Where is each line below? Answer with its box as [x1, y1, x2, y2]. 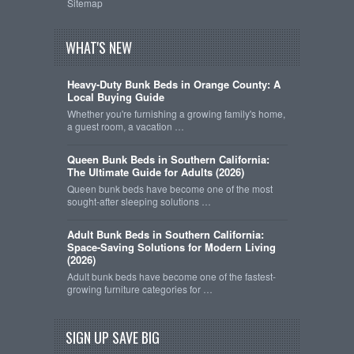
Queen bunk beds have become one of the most [66, 181, 273, 195]
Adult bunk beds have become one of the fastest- [66, 269, 276, 283]
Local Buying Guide [66, 88, 164, 104]
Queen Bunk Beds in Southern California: [66, 151, 269, 167]
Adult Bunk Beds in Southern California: [66, 226, 264, 242]
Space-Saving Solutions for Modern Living [66, 239, 276, 254]
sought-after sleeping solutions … [66, 194, 211, 208]
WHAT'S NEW [66, 37, 132, 58]
